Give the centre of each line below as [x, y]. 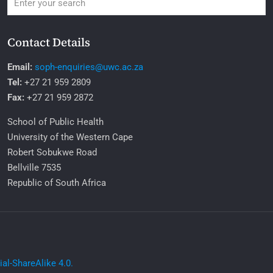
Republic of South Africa [56, 183]
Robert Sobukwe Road [52, 153]
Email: [19, 67]
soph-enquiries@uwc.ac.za [89, 67]
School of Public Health [55, 122]
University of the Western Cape [70, 137]
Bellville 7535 [34, 168]
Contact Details [48, 42]
